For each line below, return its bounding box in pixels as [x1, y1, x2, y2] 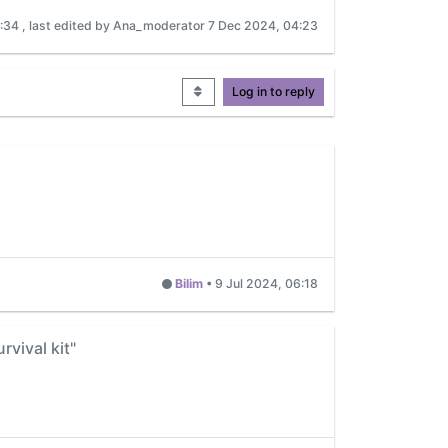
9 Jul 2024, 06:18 [215, 276, 318, 292]
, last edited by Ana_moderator [22, 18, 208, 34]
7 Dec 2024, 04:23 [208, 18, 318, 34]
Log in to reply [232, 83, 315, 99]
